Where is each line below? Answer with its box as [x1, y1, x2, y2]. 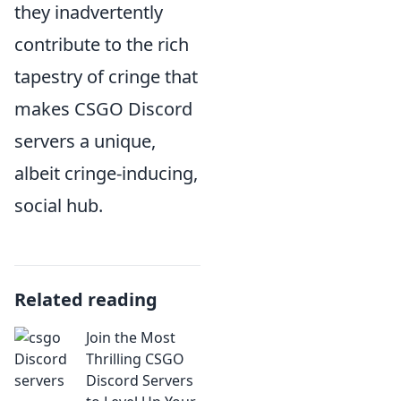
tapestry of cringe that [14, 64, 198, 89]
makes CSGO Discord [14, 97, 192, 121]
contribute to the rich [14, 32, 189, 56]
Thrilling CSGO [86, 349, 184, 369]
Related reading [14, 287, 158, 311]
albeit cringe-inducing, [14, 161, 198, 185]
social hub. [14, 193, 103, 218]
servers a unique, [14, 129, 156, 153]
